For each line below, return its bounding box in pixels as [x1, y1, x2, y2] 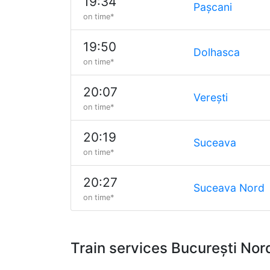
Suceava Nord [193, 181, 265, 194]
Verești [193, 91, 228, 104]
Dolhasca [193, 46, 240, 58]
